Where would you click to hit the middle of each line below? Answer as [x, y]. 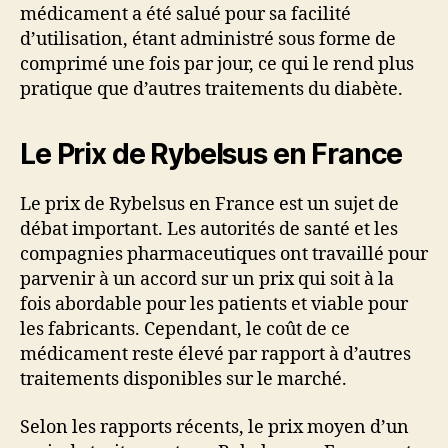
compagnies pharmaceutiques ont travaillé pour [224, 255]
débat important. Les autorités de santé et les [209, 230]
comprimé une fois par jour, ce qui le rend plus [217, 65]
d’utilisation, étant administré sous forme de [208, 40]
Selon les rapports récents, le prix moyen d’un [214, 427]
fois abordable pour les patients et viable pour [214, 305]
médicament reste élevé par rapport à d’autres [215, 355]
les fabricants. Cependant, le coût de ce [185, 330]
